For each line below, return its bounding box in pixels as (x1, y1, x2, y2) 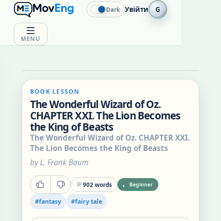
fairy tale (75, 197, 102, 206)
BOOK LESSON (30, 87, 80, 96)
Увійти (124, 5, 148, 14)
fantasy (39, 197, 61, 206)
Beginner (129, 181, 153, 188)
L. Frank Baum (40, 157, 88, 168)
